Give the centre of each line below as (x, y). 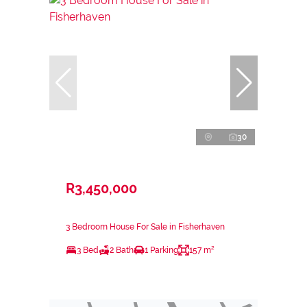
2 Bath (122, 250)
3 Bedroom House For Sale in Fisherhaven (145, 227)
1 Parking (161, 250)
